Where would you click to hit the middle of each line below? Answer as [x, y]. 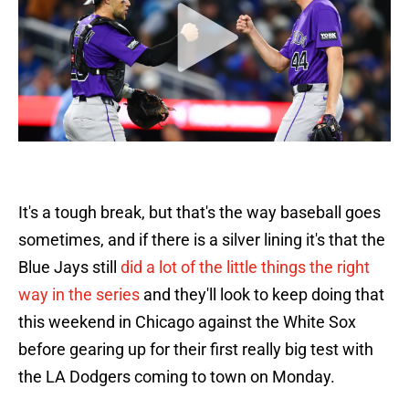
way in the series [79, 295]
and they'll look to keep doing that [262, 295]
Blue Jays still [69, 267]
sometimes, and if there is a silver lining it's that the [202, 240]
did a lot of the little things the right [245, 267]
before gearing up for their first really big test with [196, 350]
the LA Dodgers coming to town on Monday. [177, 377]
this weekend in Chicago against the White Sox [187, 322]
